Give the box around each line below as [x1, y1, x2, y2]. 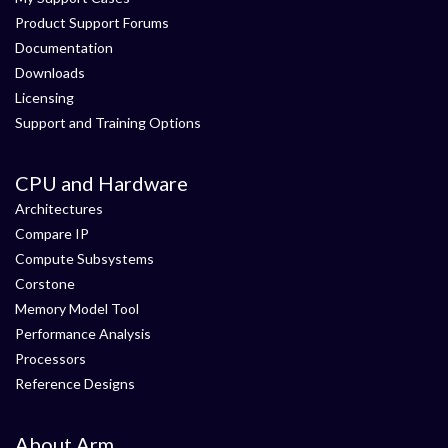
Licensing [15, 89, 74, 106]
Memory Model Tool [15, 300, 139, 317]
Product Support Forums [15, 14, 169, 31]
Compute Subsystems [15, 250, 154, 267]
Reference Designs [15, 375, 135, 392]
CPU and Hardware [15, 171, 188, 195]
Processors [15, 350, 86, 367]
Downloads [15, 64, 85, 81]
